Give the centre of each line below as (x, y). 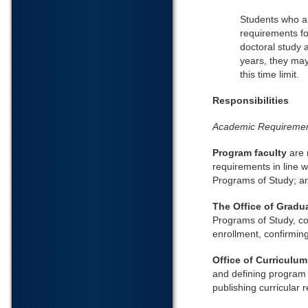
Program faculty (251, 153)
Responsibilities (251, 100)
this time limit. (269, 74)
